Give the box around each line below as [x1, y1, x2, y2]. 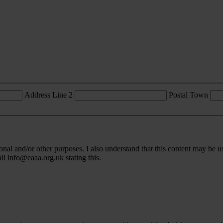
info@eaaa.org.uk [7, 153, 64, 162]
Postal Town [169, 91, 208, 100]
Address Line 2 [24, 91, 73, 100]
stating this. [64, 153, 104, 162]
